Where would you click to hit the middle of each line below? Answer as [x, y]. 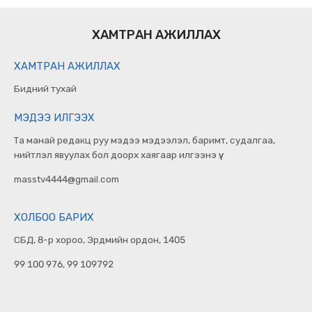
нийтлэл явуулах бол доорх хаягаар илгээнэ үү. [117, 155]
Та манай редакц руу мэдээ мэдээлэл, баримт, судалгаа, [145, 140]
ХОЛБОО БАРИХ [54, 218]
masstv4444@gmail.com [67, 179]
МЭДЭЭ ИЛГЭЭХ [54, 118]
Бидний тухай [45, 89]
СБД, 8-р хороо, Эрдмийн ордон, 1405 [100, 240]
